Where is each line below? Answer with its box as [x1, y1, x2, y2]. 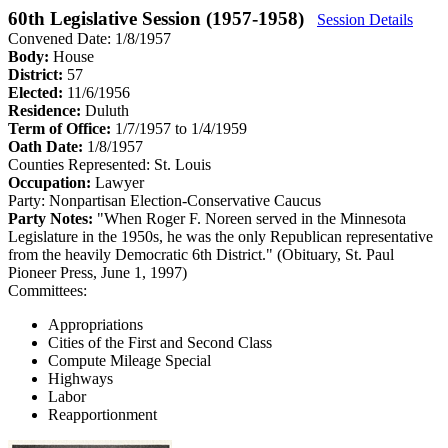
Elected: [8, 83, 67, 101]
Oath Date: [8, 137, 87, 155]
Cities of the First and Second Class [48, 333, 272, 351]
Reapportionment [48, 405, 157, 423]
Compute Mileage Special [48, 351, 211, 369]
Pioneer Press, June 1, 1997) [8, 263, 187, 281]
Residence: [8, 101, 85, 119]
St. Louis [154, 155, 211, 173]
